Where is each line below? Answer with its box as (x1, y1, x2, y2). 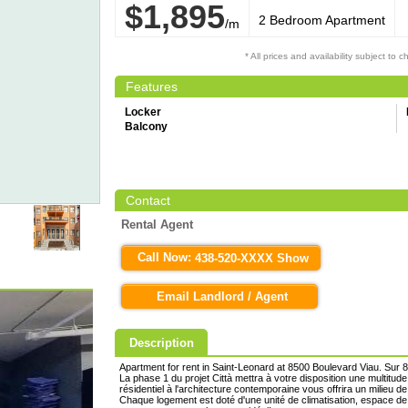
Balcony (125, 120, 168, 133)
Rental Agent (121, 218, 193, 231)
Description (129, 336, 194, 351)
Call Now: (138, 250, 195, 264)
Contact (126, 193, 170, 208)
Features (126, 79, 178, 94)
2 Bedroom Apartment (259, 13, 385, 27)
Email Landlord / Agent (156, 290, 288, 304)
